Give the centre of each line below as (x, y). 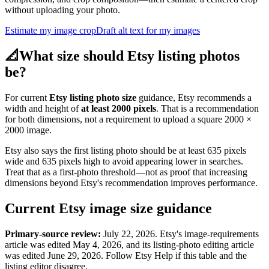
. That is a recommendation (207, 108)
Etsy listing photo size (93, 97)
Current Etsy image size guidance (108, 208)
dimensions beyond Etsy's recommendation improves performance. (131, 183)
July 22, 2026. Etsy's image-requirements (180, 234)
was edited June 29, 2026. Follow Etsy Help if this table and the (126, 255)
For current (27, 97)
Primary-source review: (53, 234)
